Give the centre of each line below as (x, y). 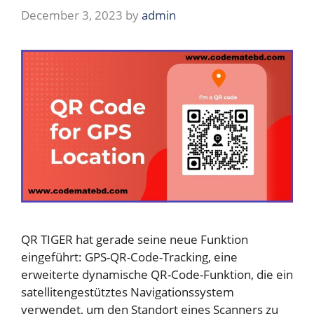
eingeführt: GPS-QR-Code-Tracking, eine (129, 257)
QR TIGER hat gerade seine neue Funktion (135, 239)
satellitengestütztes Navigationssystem (128, 292)
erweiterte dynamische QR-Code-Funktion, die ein (157, 274)
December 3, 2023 (72, 15)
